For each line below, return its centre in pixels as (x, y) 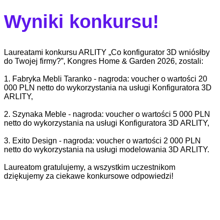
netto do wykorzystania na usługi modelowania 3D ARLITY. (107, 149)
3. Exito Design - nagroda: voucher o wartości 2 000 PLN (102, 140)
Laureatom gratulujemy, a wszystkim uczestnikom (90, 167)
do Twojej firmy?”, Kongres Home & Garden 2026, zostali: (104, 61)
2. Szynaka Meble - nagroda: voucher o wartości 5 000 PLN (107, 114)
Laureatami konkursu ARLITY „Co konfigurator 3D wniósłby (107, 52)
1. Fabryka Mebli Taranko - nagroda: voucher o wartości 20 (106, 79)
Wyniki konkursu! (82, 22)
